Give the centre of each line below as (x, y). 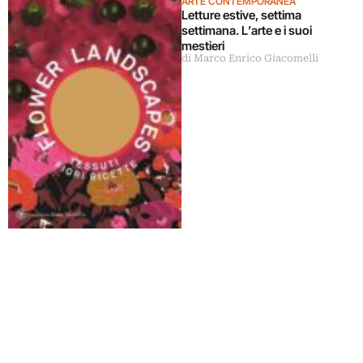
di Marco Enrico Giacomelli (250, 59)
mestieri (203, 46)
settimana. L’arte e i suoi (247, 31)
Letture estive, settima (241, 15)
